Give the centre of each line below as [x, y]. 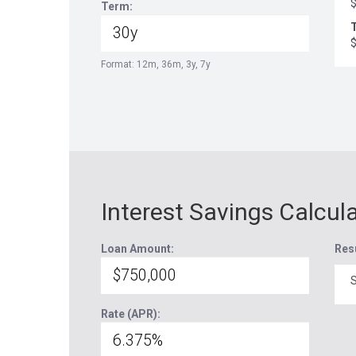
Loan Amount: [137, 249]
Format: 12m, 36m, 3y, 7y [156, 64]
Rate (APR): [131, 314]
